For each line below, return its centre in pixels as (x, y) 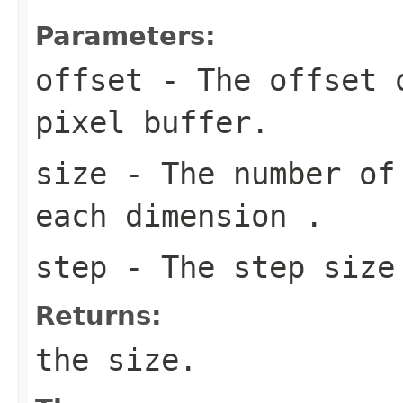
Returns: (99, 315)
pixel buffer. (152, 122)
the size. (116, 359)
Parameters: (125, 36)
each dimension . (179, 215)
